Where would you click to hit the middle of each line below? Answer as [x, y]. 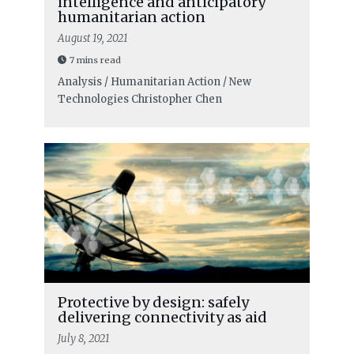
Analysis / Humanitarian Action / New [154, 82]
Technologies [93, 100]
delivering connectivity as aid [162, 317]
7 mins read [95, 60]
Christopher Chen [176, 100]
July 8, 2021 [83, 338]
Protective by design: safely [153, 302]
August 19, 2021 [92, 39]
